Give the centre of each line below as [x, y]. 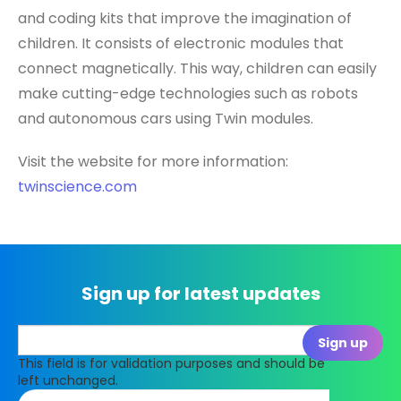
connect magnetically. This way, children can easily [197, 69]
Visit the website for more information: [153, 162]
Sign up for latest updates [200, 294]
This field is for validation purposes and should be [171, 364]
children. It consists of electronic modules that [181, 44]
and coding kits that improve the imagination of [185, 19]
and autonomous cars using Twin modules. [166, 119]
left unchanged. [68, 381]
